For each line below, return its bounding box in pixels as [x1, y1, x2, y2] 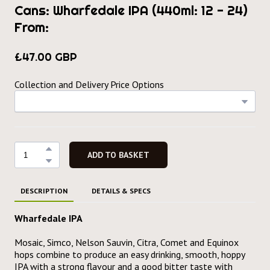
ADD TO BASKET [87, 149, 149, 161]
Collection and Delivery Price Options [14, 78, 164, 91]
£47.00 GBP [14, 50, 77, 64]
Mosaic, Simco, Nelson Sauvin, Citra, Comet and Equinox [14, 236, 239, 249]
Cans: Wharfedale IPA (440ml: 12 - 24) [14, 2, 248, 19]
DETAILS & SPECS [92, 186, 151, 196]
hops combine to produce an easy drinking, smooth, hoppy [14, 248, 245, 261]
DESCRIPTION [20, 186, 67, 196]
